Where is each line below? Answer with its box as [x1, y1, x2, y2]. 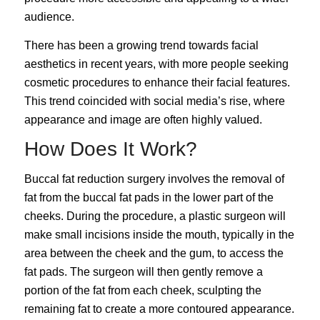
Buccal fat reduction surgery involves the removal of [24, 172, 284, 185]
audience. [24, 11, 74, 24]
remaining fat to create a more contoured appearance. [24, 302, 294, 315]
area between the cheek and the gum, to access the [24, 246, 284, 259]
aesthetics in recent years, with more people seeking [24, 57, 289, 70]
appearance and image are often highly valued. [24, 113, 262, 126]
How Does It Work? [24, 138, 197, 161]
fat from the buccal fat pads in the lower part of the [24, 191, 274, 204]
